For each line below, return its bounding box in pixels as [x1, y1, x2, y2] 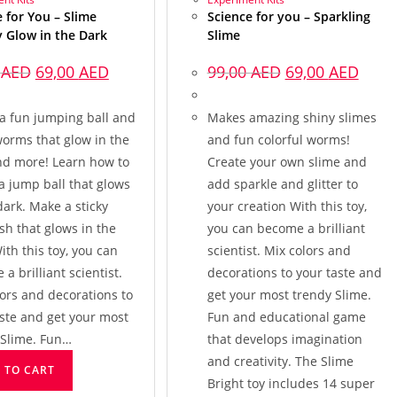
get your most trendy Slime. [206, 285, 371, 303]
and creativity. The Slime [206, 352, 354, 370]
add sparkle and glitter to [206, 175, 358, 192]
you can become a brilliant [206, 219, 365, 237]
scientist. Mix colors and [206, 241, 351, 259]
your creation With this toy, [206, 197, 367, 214]
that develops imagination [206, 330, 362, 347]
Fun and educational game [206, 307, 366, 325]
